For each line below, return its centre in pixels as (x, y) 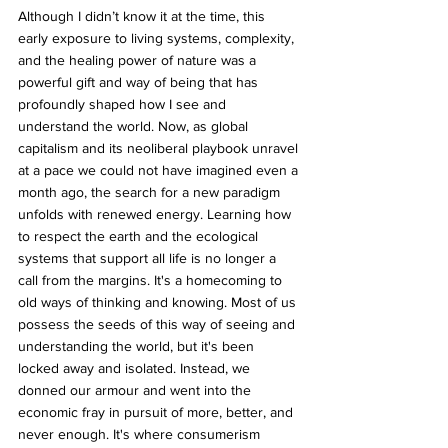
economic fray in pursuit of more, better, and (157, 411)
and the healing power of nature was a (139, 59)
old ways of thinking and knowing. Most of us (159, 301)
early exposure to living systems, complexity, (158, 37)
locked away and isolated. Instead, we (136, 367)
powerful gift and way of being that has (140, 81)
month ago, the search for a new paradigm (151, 191)
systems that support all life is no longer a (149, 257)
